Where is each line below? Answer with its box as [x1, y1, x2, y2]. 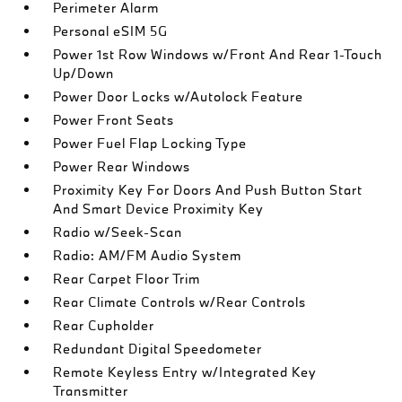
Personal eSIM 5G [53, 22, 169, 39]
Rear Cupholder [53, 317, 155, 334]
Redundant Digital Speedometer [53, 340, 263, 357]
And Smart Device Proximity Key [53, 200, 265, 217]
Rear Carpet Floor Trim [53, 270, 201, 287]
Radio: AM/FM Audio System [53, 247, 242, 264]
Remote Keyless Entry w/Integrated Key [53, 363, 318, 380]
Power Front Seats [53, 111, 175, 128]
